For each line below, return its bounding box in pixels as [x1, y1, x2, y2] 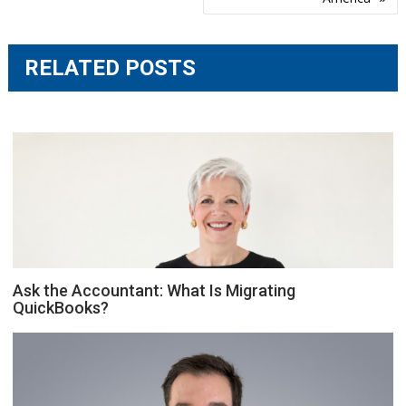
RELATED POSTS [24, 54, 197, 81]
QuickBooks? [13, 297, 110, 317]
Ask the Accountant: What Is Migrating [13, 280, 296, 300]
